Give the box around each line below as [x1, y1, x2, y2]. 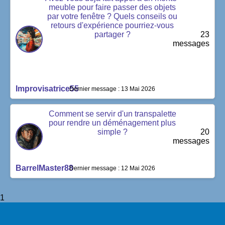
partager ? [94, 30, 131, 39]
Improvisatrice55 [16, 84, 79, 93]
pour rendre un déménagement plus [49, 118, 176, 127]
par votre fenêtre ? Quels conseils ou [47, 12, 178, 21]
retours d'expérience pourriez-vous [51, 21, 174, 30]
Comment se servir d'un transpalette [48, 109, 176, 118]
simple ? [97, 127, 128, 136]
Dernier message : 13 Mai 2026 [69, 85, 156, 92]
